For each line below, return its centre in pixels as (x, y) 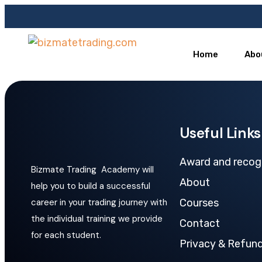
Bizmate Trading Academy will (92, 170)
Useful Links (220, 133)
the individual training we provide (97, 219)
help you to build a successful (91, 186)
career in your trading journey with (99, 202)
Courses (199, 203)
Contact (199, 223)
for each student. (66, 235)
